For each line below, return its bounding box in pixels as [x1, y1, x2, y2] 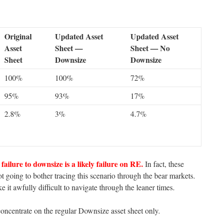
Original [4, 31, 32, 42]
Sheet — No [130, 42, 170, 54]
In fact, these [143, 159, 184, 169]
